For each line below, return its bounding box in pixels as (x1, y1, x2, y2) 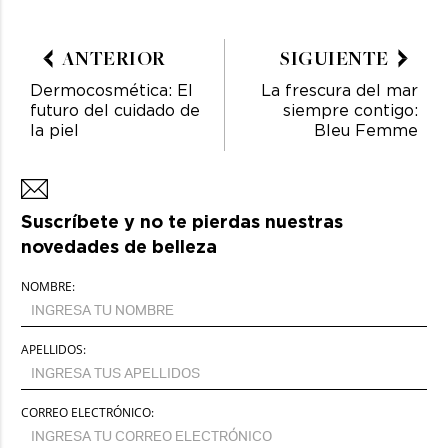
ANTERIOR (61, 45, 166, 72)
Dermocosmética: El (30, 80, 193, 100)
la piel (30, 120, 79, 140)
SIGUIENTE (280, 45, 389, 72)
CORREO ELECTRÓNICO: (21, 403, 154, 421)
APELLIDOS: (21, 340, 86, 358)
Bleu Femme (314, 120, 418, 140)
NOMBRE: (21, 277, 75, 295)
